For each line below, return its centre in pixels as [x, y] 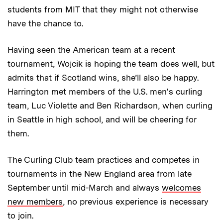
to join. [20, 216]
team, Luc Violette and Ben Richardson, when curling [110, 106]
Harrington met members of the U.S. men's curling [105, 92]
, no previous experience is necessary [136, 202]
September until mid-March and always [85, 188]
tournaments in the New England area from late [100, 174]
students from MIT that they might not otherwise [103, 10]
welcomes [181, 188]
